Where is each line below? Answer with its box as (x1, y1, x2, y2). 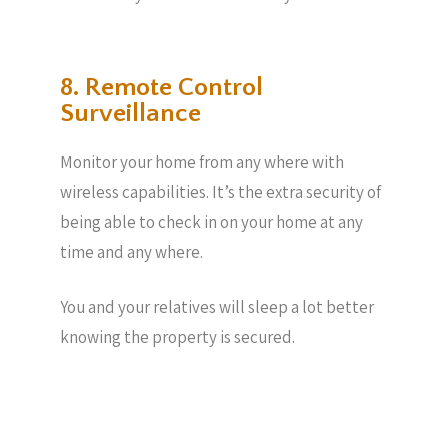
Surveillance (60, 98, 201, 128)
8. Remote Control (60, 72, 263, 102)
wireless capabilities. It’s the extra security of (60, 180, 381, 203)
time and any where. (60, 240, 203, 263)
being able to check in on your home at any (60, 210, 363, 233)
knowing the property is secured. (60, 326, 295, 348)
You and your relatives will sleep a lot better (60, 296, 374, 318)
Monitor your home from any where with (60, 150, 344, 173)
